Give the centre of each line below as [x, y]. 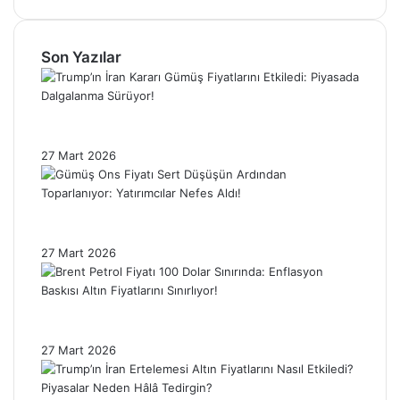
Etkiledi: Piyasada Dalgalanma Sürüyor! [183, 135]
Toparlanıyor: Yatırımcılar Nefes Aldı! [173, 233]
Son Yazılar [81, 57]
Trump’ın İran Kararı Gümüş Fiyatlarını [177, 115]
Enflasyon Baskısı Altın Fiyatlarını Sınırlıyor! [194, 330]
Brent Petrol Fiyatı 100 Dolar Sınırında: [177, 309]
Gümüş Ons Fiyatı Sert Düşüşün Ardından [190, 212]
